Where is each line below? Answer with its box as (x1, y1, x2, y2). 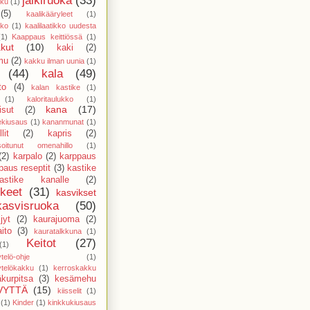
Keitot (26, 236, 57, 250)
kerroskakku (53, 263, 96, 272)
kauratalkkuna (33, 226, 82, 235)
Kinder (12, 298, 34, 307)
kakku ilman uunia (24, 56, 84, 65)
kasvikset (56, 186, 96, 198)
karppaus (60, 151, 96, 161)
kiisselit (57, 286, 82, 295)
